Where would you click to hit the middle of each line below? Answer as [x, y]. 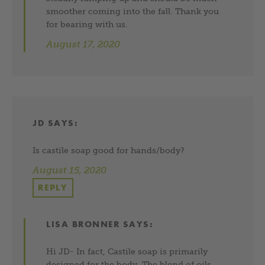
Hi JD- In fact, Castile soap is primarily [127, 251]
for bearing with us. [87, 24]
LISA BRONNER [83, 224]
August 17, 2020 [83, 44]
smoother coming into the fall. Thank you [133, 11]
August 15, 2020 [70, 170]
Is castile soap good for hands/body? [109, 150]
